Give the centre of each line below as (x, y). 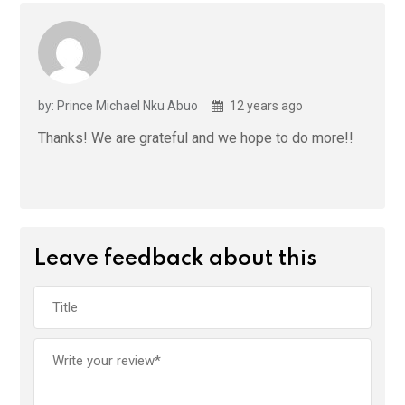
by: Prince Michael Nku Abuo (118, 105)
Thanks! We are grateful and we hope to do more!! (196, 137)
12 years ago (265, 105)
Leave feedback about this (175, 259)
